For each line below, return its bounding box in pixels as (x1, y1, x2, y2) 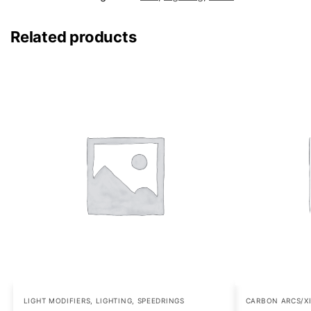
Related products (10, 28, 137, 47)
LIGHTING (95, 296, 133, 305)
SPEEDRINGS (137, 296, 185, 305)
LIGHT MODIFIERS (23, 296, 91, 305)
